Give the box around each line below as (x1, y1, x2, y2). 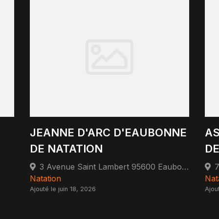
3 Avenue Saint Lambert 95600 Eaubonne (182, 161, 189, 172)
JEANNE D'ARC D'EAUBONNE (30, 126, 187, 139)
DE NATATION (30, 142, 103, 155)
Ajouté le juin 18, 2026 (30, 185, 96, 193)
